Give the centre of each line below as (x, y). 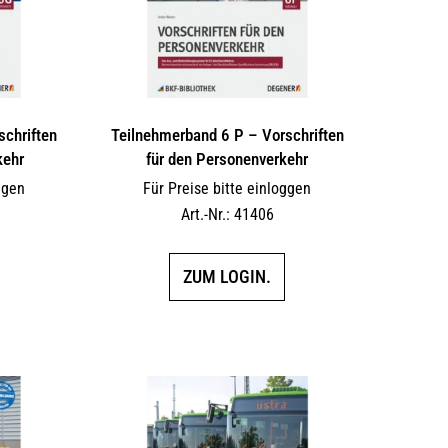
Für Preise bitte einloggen (227, 188)
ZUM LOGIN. (227, 276)
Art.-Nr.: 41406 (227, 214)
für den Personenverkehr (227, 158)
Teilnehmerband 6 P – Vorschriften (227, 134)
